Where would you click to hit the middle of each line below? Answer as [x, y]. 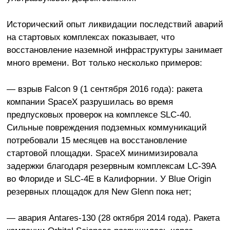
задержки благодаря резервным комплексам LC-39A [111, 166]
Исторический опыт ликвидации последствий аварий [115, 24]
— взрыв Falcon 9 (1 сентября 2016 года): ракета [104, 89]
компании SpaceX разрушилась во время [90, 102]
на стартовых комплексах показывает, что [90, 37]
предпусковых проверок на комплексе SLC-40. [99, 115]
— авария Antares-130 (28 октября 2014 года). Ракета [113, 218]
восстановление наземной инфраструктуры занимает [114, 50]
